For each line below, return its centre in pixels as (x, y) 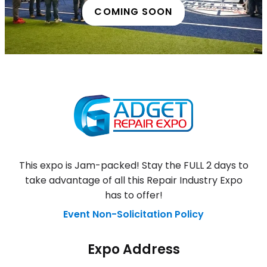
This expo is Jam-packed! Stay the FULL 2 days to (133, 165)
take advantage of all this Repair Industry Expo (133, 180)
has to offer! (133, 195)
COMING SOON (133, 11)
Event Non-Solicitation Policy (133, 214)
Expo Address (133, 249)
